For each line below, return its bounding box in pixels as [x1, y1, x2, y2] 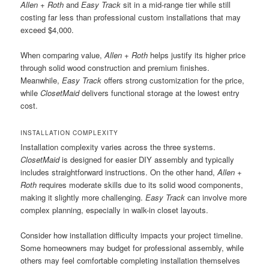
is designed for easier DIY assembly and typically [59, 153, 235, 165]
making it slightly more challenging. [20, 191, 146, 203]
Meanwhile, [20, 74, 62, 86]
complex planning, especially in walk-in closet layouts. [20, 204, 209, 216]
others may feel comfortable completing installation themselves [20, 254, 241, 266]
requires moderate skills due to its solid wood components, [37, 178, 244, 190]
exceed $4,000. [20, 24, 74, 36]
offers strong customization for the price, [101, 74, 245, 86]
